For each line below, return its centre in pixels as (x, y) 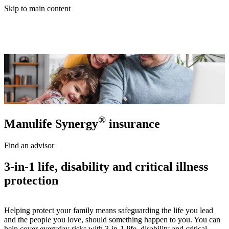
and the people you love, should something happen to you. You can (112, 220)
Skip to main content (37, 8)
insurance (133, 123)
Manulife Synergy (51, 123)
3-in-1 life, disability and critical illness (106, 167)
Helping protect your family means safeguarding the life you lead (109, 211)
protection (31, 181)
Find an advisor (29, 145)
